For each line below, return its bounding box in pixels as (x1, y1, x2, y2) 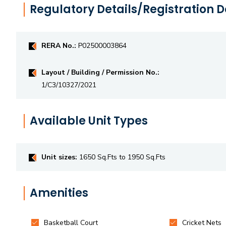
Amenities (30, 185, 88, 201)
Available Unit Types (30, 112, 148, 129)
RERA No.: (41, 41, 78, 50)
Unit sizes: (41, 152, 79, 162)
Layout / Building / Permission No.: (41, 67, 159, 77)
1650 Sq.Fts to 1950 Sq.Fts (79, 152, 165, 162)
